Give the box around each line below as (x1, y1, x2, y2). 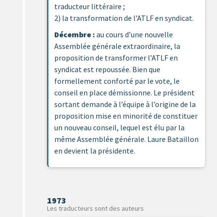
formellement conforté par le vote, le (54, 76, 180, 86)
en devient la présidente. (54, 145, 135, 155)
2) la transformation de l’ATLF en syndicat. (54, 13, 194, 23)
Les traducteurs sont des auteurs (47, 203, 144, 213)
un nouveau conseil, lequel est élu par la (54, 122, 185, 132)
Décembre (54, 29, 91, 39)
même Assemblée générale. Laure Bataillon (54, 134, 199, 144)
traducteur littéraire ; (54, 1, 125, 11)
